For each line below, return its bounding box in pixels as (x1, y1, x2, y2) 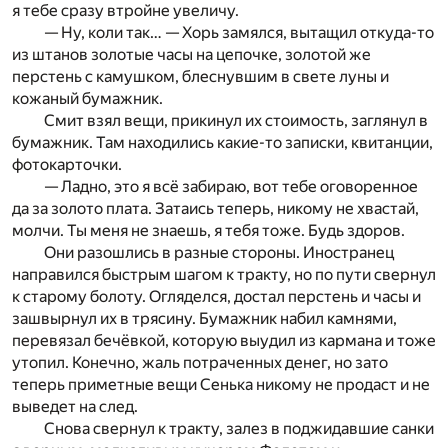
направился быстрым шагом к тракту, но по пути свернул (12, 265, 436, 285)
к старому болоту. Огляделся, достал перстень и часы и (12, 287, 421, 307)
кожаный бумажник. (12, 89, 163, 109)
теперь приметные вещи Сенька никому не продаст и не (12, 375, 430, 395)
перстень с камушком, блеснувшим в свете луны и (12, 67, 389, 87)
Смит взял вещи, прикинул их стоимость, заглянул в (44, 111, 428, 131)
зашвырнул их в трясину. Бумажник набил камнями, (12, 309, 397, 329)
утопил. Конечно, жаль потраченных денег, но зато (12, 353, 388, 373)
